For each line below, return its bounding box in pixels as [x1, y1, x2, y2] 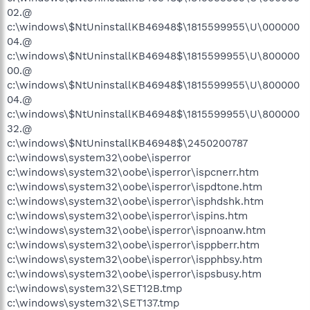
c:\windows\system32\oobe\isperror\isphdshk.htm [7, 194, 264, 208]
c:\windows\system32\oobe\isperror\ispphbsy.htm [7, 253, 262, 266]
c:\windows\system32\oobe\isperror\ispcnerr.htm [7, 165, 259, 179]
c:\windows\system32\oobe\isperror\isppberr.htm [7, 238, 259, 251]
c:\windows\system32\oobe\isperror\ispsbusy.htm [7, 267, 262, 280]
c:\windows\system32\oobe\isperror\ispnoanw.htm [7, 224, 266, 237]
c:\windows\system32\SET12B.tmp [7, 282, 182, 295]
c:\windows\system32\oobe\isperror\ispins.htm [7, 209, 248, 222]
